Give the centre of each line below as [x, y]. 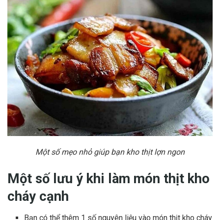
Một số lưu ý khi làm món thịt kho [109, 179]
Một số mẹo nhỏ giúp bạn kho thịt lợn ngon [110, 152]
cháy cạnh [38, 196]
